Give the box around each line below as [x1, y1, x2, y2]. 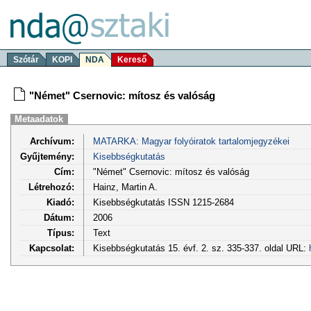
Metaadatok [15, 114, 64, 124]
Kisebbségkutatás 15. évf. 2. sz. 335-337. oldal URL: [92, 242, 309, 253]
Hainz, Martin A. [92, 181, 158, 192]
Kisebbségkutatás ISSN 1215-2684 [92, 196, 234, 208]
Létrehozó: [28, 181, 74, 192]
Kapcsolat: [29, 242, 74, 253]
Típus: [47, 227, 74, 238]
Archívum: [30, 135, 74, 146]
